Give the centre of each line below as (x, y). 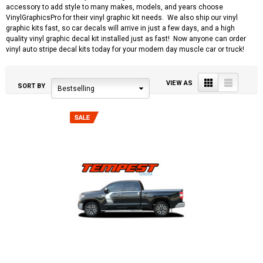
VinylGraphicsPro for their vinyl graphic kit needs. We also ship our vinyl (122, 17)
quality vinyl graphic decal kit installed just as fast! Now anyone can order (126, 38)
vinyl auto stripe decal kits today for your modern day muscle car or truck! (125, 49)
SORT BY (31, 86)
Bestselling (76, 88)
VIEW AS (181, 83)
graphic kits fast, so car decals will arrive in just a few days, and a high (120, 28)
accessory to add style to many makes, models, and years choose (114, 7)
